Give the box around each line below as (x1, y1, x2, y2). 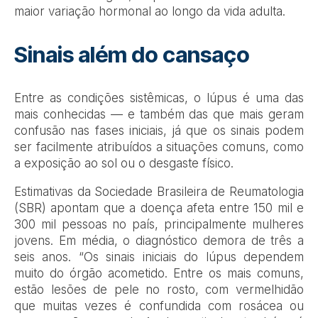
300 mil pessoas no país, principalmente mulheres (14, 217, 304, 232)
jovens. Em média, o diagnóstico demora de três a (14, 234, 304, 248)
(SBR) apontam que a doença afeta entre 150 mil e (14, 201, 304, 216)
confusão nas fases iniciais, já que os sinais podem (14, 124, 304, 138)
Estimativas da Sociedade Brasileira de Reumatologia (14, 185, 304, 199)
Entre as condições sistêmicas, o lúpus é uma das (14, 91, 304, 106)
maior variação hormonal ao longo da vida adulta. (14, 4, 285, 18)
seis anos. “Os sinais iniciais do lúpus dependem (14, 250, 304, 265)
